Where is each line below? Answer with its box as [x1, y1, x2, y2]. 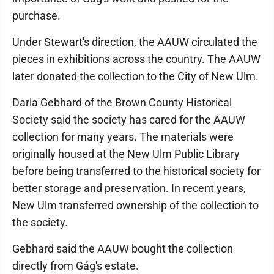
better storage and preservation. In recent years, [12, 182, 246, 194]
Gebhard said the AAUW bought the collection [12, 242, 233, 255]
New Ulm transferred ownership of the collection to [12, 199, 259, 212]
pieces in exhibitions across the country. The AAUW [12, 53, 261, 65]
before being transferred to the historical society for [12, 165, 261, 177]
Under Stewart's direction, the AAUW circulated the [12, 35, 257, 48]
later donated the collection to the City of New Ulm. [12, 70, 261, 83]
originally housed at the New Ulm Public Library [12, 147, 240, 160]
